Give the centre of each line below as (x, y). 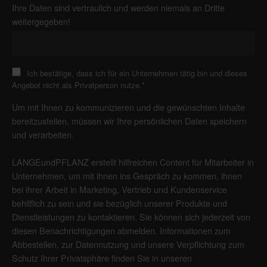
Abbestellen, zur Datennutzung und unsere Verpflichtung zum (128, 244)
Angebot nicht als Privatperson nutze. (77, 85)
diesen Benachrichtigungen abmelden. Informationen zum (121, 231)
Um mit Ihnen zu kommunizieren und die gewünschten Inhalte (128, 107)
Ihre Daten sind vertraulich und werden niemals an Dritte (118, 8)
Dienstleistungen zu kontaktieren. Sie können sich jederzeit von (131, 217)
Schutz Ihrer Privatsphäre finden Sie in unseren (102, 258)
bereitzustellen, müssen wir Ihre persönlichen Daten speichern (129, 121)
